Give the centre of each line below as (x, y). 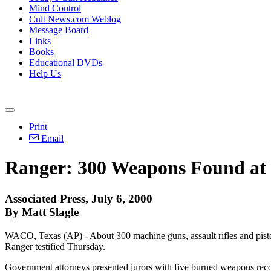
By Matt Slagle (42, 212)
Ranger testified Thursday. (55, 246)
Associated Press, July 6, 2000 (79, 198)
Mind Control (55, 8)
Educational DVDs (66, 63)
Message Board (59, 30)
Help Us (45, 73)
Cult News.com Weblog (75, 19)
